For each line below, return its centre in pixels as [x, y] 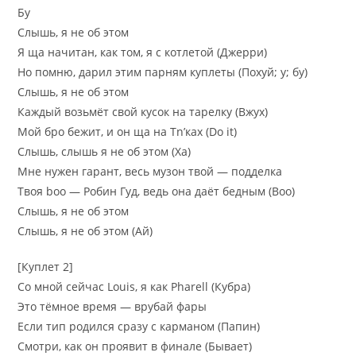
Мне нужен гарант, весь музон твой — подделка [150, 171]
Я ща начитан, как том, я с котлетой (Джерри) [143, 52]
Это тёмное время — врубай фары [112, 306]
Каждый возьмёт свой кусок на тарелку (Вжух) [143, 111]
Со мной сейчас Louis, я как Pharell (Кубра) [134, 286]
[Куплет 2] [46, 266]
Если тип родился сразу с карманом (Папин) [139, 326]
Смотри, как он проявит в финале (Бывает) [135, 346]
